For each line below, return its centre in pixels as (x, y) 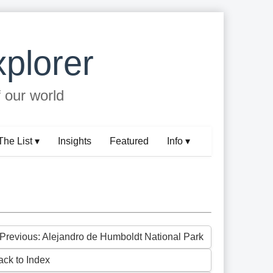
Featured (129, 141)
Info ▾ (179, 141)
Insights (75, 141)
